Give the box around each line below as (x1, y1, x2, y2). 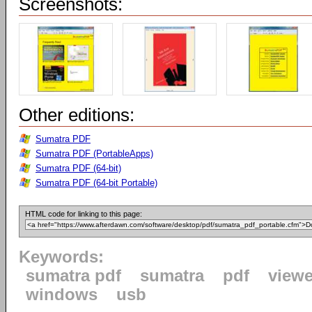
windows (26, 286, 97, 304)
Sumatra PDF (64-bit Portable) (36, 178, 157, 188)
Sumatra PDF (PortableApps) (36, 148, 153, 159)
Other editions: (19, 104, 134, 125)
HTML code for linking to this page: (25, 210, 142, 218)
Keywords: (19, 248, 104, 266)
